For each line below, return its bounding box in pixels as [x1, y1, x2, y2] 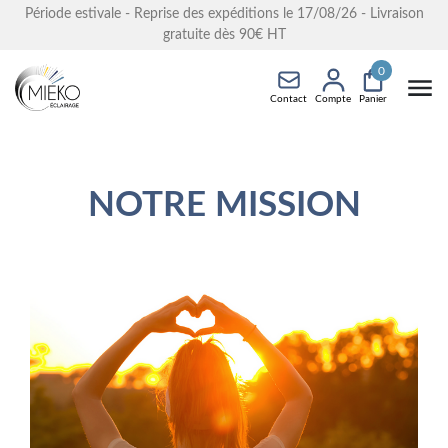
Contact [270, 94, 307, 104]
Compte [315, 94, 351, 104]
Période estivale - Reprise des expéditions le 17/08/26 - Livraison [24, 7, 424, 21]
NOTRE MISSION [87, 188, 361, 223]
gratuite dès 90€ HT [162, 28, 286, 42]
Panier [359, 94, 387, 104]
